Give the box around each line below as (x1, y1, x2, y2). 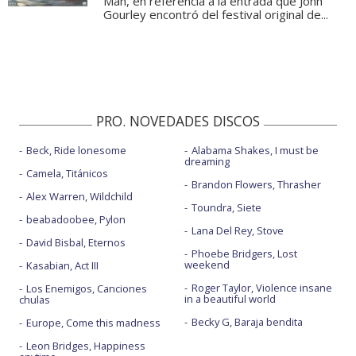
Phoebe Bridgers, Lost (191, 246, 297, 261)
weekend (184, 257, 230, 273)
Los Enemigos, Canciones (26, 281, 147, 296)
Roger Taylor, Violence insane (191, 281, 332, 296)
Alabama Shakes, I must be (191, 143, 319, 158)
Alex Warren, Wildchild (26, 189, 133, 204)
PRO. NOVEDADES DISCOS (96, 111, 260, 131)
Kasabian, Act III (26, 258, 99, 273)
